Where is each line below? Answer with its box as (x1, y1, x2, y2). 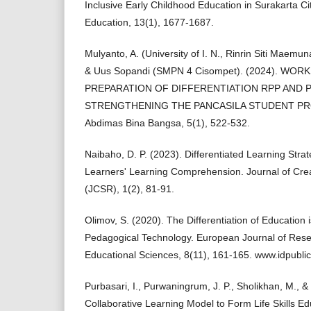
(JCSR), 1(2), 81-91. (85, 183, 174, 194)
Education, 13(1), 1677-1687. (85, 17, 214, 28)
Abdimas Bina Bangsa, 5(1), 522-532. (85, 117, 250, 128)
